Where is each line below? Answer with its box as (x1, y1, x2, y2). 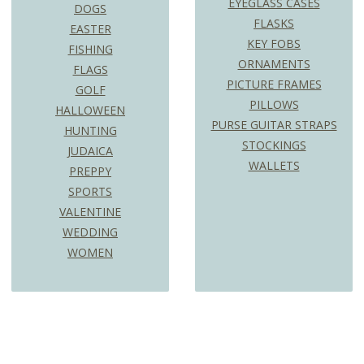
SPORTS (68, 184, 112, 200)
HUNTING (63, 123, 117, 139)
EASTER (69, 21, 111, 37)
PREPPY (69, 163, 111, 180)
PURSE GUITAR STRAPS (210, 117, 337, 133)
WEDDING (63, 224, 118, 240)
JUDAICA (67, 143, 113, 159)
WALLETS (248, 158, 300, 174)
